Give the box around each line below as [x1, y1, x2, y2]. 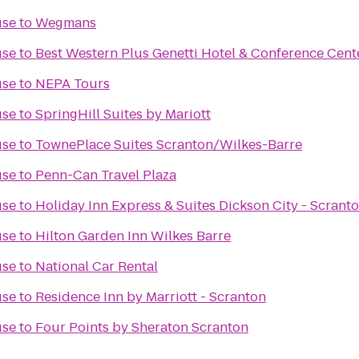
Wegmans [35, 14, 96, 32]
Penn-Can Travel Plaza [35, 166, 176, 184]
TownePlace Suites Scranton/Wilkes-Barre [35, 135, 302, 154]
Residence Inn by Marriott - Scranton [35, 288, 266, 306]
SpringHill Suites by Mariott [35, 105, 211, 123]
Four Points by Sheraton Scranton [35, 318, 248, 337]
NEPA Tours [35, 75, 110, 93]
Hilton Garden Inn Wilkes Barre [35, 227, 231, 245]
